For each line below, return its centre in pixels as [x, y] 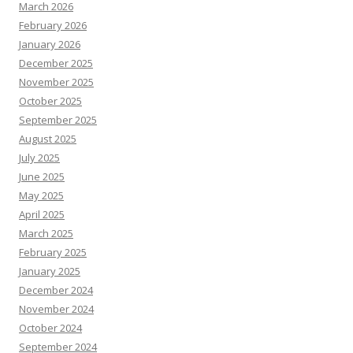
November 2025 [56, 82]
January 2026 [50, 44]
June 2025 [42, 176]
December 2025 [56, 63]
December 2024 [56, 290]
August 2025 [48, 139]
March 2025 [46, 233]
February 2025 [53, 252]
